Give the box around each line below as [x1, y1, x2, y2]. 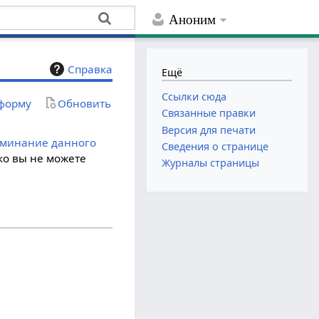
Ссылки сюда [162, 90, 227, 104]
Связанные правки [162, 106, 256, 120]
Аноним [169, 12, 216, 28]
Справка [68, 62, 113, 77]
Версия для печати [162, 122, 256, 137]
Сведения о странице [162, 139, 269, 153]
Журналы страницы [162, 155, 260, 169]
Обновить [58, 95, 112, 110]
